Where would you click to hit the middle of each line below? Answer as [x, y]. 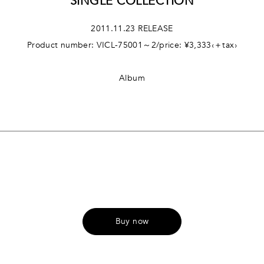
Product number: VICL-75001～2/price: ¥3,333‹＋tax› [132, 45]
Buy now [132, 221]
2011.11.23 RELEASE [132, 29]
